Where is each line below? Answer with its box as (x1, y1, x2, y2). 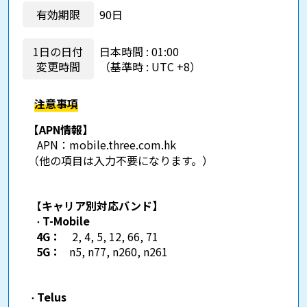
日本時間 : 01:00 (99, 42, 179, 60)
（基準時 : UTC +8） (99, 58, 201, 75)
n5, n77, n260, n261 (69, 243, 168, 260)
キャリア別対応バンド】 (41, 197, 163, 214)
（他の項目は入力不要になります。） (27, 151, 213, 169)
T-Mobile (42, 212, 90, 229)
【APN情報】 (27, 121, 93, 138)
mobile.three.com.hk (69, 136, 176, 153)
